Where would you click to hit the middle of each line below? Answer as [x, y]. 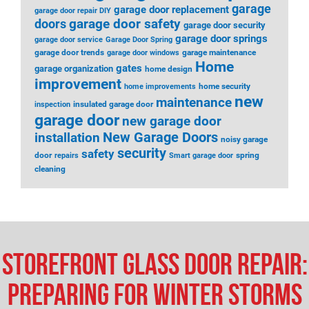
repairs [67, 156]
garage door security [225, 25]
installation [67, 138]
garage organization [74, 69]
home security [225, 86]
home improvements [160, 87]
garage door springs [221, 39]
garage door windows [143, 53]
